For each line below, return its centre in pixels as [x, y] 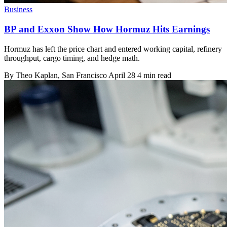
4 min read [154, 75]
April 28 [122, 75]
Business [18, 10]
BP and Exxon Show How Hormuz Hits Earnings [107, 29]
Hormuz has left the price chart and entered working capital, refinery [113, 49]
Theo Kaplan [37, 75]
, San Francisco [83, 75]
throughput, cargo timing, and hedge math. [72, 58]
